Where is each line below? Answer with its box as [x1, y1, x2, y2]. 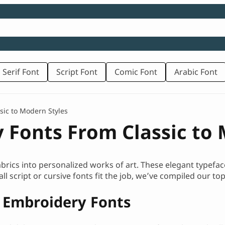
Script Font [56, 66, 97, 78]
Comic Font [115, 66, 157, 78]
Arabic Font [174, 66, 217, 78]
